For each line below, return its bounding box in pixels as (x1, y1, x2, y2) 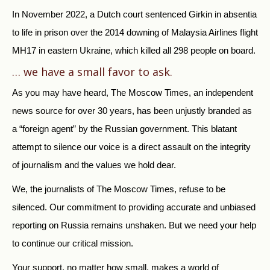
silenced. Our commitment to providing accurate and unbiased (12, 202, 256, 213)
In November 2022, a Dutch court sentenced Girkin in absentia (12, 9, 257, 20)
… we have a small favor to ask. (12, 64, 172, 80)
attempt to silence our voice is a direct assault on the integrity (12, 142, 251, 152)
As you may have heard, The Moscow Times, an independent (12, 87, 253, 98)
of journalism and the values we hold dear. (12, 160, 176, 171)
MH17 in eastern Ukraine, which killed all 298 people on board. (12, 45, 256, 56)
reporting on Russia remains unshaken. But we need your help (12, 220, 256, 231)
